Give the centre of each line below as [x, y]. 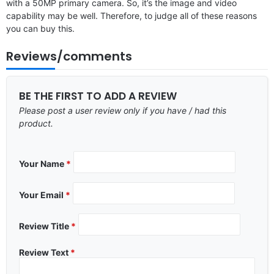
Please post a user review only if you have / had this [123, 110]
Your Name [43, 163]
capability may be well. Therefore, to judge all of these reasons [131, 15]
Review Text [45, 252]
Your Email [42, 194]
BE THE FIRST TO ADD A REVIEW [98, 96]
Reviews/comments [69, 56]
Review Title [45, 226]
